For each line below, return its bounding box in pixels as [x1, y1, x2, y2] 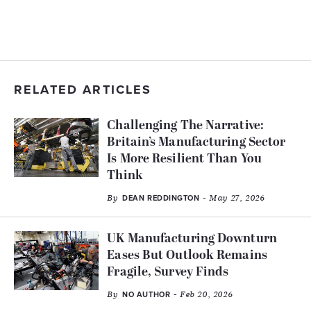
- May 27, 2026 [199, 192, 265, 203]
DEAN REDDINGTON [122, 194, 200, 203]
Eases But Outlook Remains [107, 249, 267, 263]
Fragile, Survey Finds [107, 265, 229, 280]
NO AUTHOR [122, 290, 171, 299]
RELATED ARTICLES [14, 82, 152, 97]
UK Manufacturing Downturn [107, 232, 277, 246]
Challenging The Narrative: [107, 119, 264, 133]
